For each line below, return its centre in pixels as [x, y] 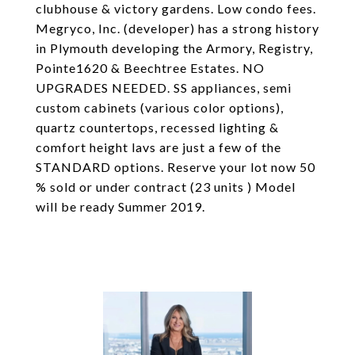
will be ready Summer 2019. [120, 206]
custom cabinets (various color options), [160, 107]
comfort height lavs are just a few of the [158, 147]
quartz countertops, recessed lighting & [157, 127]
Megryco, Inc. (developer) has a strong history [177, 28]
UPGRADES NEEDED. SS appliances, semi [164, 88]
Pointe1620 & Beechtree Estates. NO [150, 68]
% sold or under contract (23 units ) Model [166, 187]
